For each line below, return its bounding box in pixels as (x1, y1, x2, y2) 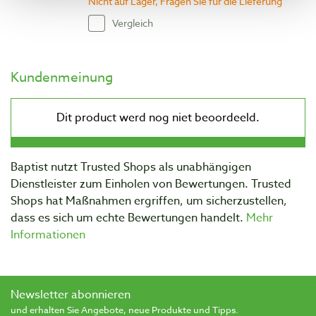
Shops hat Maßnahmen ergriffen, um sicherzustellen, (11, 192, 287, 209)
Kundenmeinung (11, 67, 113, 86)
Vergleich (112, 16, 153, 30)
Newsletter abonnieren (11, 286, 130, 303)
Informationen (11, 226, 85, 243)
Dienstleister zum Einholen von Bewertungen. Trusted (11, 175, 291, 193)
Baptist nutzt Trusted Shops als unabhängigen (11, 158, 251, 176)
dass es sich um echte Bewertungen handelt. (11, 209, 246, 226)
